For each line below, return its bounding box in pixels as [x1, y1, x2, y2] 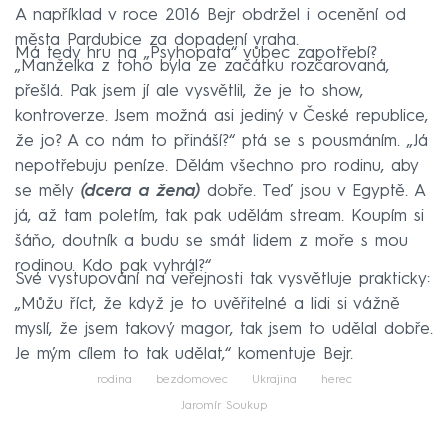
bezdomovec [155, 373, 228, 386]
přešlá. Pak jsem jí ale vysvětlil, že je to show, [15, 82, 363, 100]
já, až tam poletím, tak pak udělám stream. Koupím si [15, 207, 424, 225]
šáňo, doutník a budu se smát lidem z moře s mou [15, 232, 408, 250]
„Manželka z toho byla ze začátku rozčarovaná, [15, 57, 389, 75]
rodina [96, 373, 132, 386]
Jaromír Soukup [181, 399, 267, 412]
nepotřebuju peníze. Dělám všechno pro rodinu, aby [15, 157, 418, 175]
